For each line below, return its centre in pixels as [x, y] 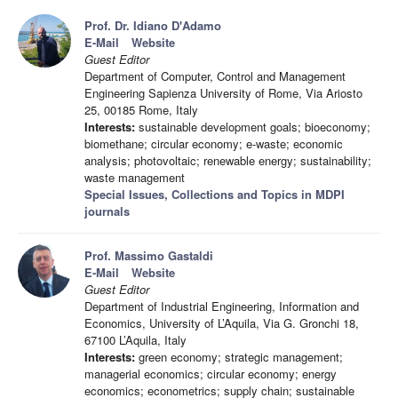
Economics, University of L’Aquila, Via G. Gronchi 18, [222, 323]
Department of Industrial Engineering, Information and [222, 306]
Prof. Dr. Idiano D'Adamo [153, 26]
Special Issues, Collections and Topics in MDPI [215, 195]
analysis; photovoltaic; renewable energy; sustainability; [228, 161]
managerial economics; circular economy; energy [211, 374]
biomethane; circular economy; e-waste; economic [214, 144]
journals [107, 211]
